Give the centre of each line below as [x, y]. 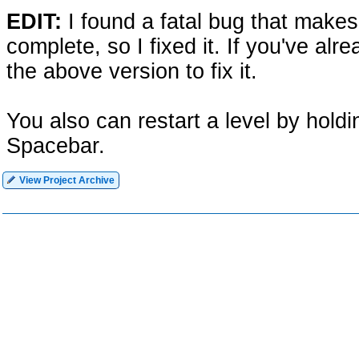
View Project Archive [66, 180]
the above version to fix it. [132, 71]
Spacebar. [56, 146]
